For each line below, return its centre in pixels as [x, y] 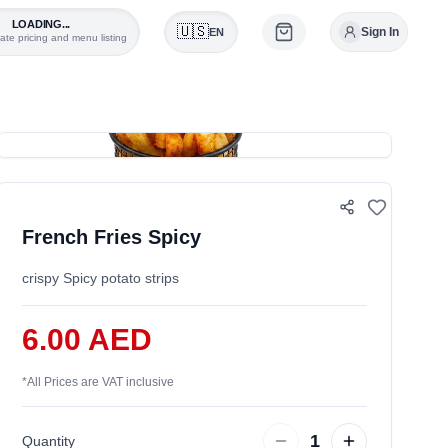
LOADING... [41, 23]
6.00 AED [87, 339]
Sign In [380, 31]
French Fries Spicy [112, 237]
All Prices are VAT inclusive [101, 382]
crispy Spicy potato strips [101, 278]
